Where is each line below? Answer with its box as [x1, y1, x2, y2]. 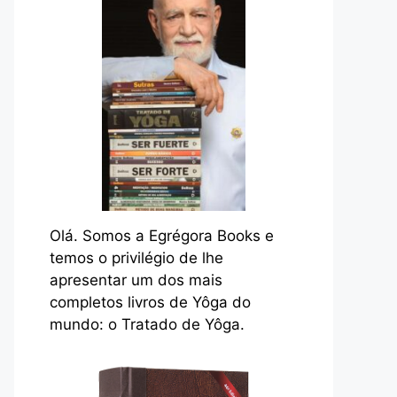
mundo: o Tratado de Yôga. [50, 315, 245, 334]
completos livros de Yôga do [50, 293, 251, 312]
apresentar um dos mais [50, 271, 222, 290]
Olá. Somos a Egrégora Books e [50, 227, 274, 245]
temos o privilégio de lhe [50, 249, 223, 268]
